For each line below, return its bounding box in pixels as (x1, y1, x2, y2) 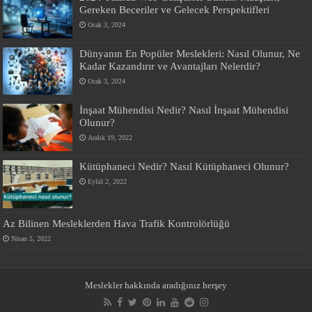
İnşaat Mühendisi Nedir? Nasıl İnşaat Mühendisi (79, 104, 289, 116)
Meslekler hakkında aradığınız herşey (85, 279, 227, 290)
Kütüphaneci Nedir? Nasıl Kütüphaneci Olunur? (79, 160, 290, 173)
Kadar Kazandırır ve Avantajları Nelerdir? (79, 60, 261, 72)
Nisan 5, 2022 (11, 234, 52, 242)
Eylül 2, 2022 (88, 178, 127, 186)
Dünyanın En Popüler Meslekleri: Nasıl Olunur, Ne (79, 47, 301, 60)
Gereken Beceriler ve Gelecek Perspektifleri (79, 3, 270, 15)
